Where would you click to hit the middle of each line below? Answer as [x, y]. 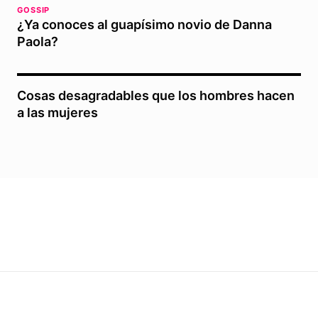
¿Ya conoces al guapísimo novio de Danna [144, 25]
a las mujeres [57, 113]
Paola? [38, 42]
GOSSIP [34, 10]
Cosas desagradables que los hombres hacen [156, 96]
